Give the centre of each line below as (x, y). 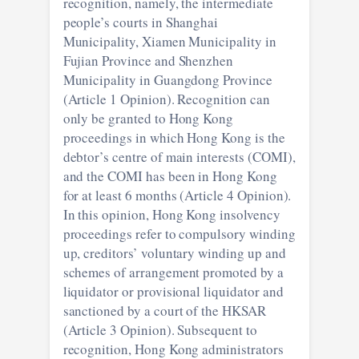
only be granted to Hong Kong (148, 118)
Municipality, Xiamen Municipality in (169, 41)
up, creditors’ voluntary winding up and (174, 252)
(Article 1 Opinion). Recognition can (166, 99)
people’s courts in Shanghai (141, 22)
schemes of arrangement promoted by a (173, 272)
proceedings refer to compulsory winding (179, 233)
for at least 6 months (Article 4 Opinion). (177, 195)
